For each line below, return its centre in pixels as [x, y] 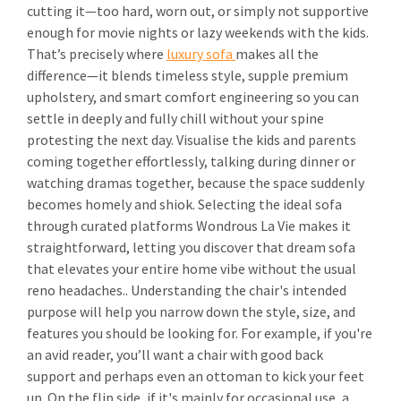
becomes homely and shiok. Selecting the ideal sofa [184, 205]
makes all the [277, 54]
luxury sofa [201, 54]
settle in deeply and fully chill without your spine [175, 119]
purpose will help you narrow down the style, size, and [191, 312]
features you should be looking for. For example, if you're [200, 333]
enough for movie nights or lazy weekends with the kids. [198, 33]
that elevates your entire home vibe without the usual [192, 269]
